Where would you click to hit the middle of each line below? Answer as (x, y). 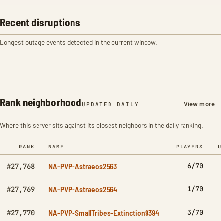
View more (199, 104)
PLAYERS (189, 147)
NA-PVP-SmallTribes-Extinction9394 (104, 212)
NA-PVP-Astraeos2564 (83, 189)
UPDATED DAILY (110, 104)
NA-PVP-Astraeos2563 (83, 166)
